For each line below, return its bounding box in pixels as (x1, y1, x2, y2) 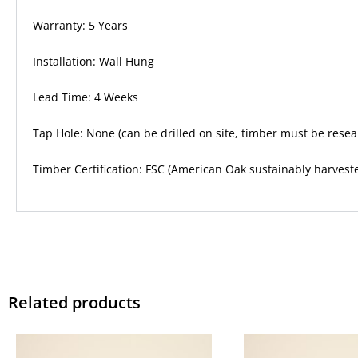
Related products (8, 292, 141, 313)
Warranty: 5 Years (33, 18, 128, 33)
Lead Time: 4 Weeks (33, 89, 138, 105)
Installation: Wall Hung (33, 54, 154, 69)
